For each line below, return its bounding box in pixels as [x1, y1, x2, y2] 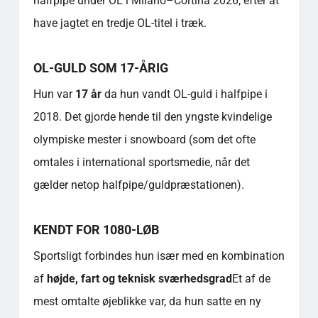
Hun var [33, 87, 75, 101]
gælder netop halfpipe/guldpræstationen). [33, 178, 244, 192]
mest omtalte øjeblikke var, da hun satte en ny [33, 295, 261, 308]
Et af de [231, 272, 270, 285]
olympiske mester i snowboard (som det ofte [33, 133, 256, 146]
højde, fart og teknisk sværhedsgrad [46, 272, 232, 285]
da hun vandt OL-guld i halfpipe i [101, 87, 268, 101]
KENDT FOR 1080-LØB [33, 222, 159, 237]
